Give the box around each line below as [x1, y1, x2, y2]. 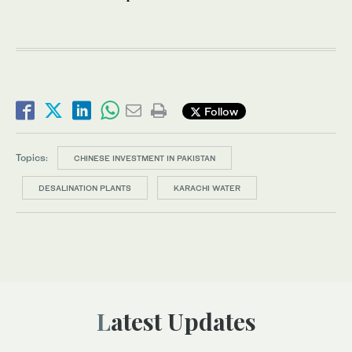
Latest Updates [110, 306, 256, 338]
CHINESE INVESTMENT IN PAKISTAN [74, 153, 215, 163]
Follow [201, 104, 238, 118]
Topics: [16, 152, 48, 164]
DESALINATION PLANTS [38, 183, 131, 193]
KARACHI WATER [174, 183, 240, 193]
